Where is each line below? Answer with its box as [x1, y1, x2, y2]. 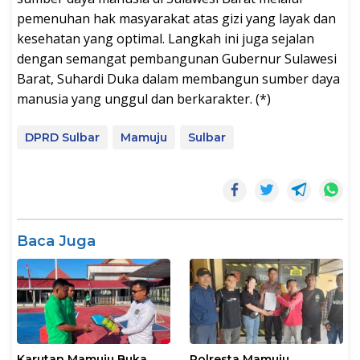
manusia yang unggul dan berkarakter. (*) [17, 89, 271, 108]
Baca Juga [17, 231, 96, 250]
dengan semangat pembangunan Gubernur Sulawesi [17, 49, 337, 67]
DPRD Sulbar [25, 129, 100, 145]
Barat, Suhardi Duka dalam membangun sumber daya [17, 69, 340, 88]
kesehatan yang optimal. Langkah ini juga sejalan [17, 29, 314, 47]
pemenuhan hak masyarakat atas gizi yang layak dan [17, 9, 336, 27]
